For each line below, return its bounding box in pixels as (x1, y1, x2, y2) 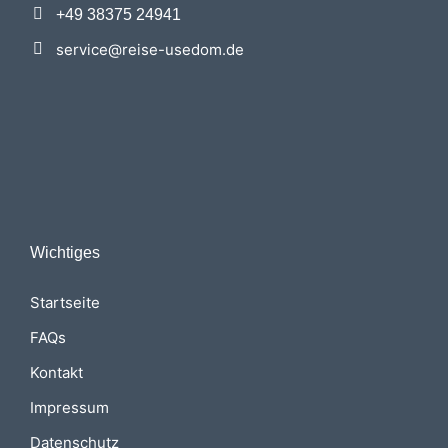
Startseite (30, 292, 100, 312)
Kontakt (30, 362, 83, 382)
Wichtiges (30, 243, 100, 261)
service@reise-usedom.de (56, 39, 244, 59)
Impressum (30, 397, 109, 417)
